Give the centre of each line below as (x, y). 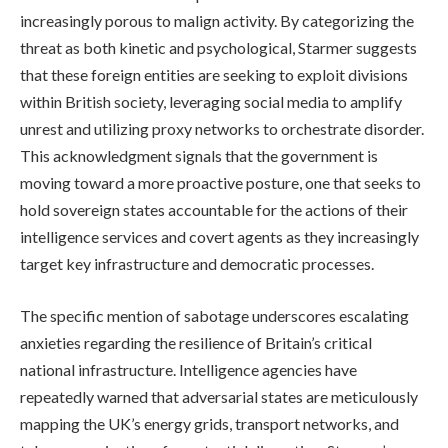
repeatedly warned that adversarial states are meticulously (219, 396)
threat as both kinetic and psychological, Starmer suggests (218, 47)
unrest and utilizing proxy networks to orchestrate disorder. (222, 128)
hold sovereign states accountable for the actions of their (214, 209)
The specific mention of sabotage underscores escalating (214, 315)
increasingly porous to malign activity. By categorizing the (217, 20)
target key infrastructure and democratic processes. (197, 263)
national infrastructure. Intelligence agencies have (188, 369)
